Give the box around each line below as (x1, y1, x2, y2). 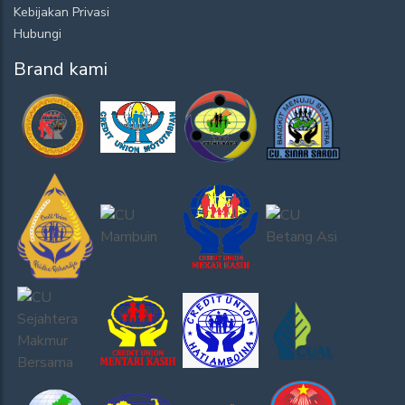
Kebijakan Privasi (14, 4, 109, 22)
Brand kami (14, 57, 108, 82)
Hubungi (14, 25, 61, 43)
